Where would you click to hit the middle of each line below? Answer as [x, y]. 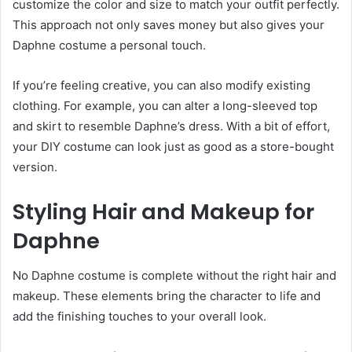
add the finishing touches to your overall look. [139, 317]
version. [35, 167]
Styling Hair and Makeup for [163, 211]
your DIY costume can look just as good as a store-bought [173, 146]
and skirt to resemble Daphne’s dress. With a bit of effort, [171, 126]
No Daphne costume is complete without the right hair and [174, 276]
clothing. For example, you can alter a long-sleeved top [165, 105]
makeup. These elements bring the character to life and [167, 296]
